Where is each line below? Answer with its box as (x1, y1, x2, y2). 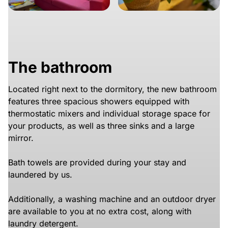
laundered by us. (8, 169, 72, 180)
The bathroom (8, 58, 112, 77)
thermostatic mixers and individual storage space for (8, 108, 210, 119)
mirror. (8, 133, 34, 144)
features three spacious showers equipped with (8, 96, 189, 107)
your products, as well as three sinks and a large (8, 121, 194, 131)
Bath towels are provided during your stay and (8, 157, 186, 168)
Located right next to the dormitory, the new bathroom (8, 84, 217, 95)
